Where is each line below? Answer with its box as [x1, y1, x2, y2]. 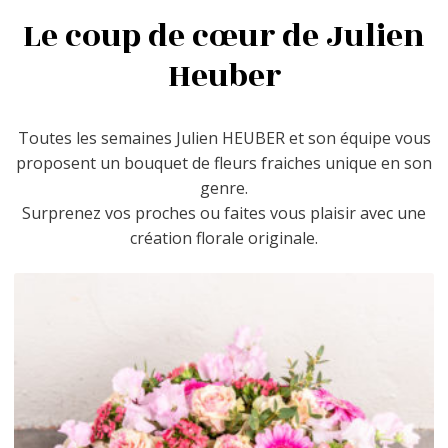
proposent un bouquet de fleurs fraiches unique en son [16, 151, 432, 174]
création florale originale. [130, 226, 318, 249]
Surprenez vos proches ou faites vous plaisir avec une [22, 201, 426, 224]
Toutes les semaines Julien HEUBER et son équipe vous [17, 126, 431, 149]
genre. [200, 176, 248, 199]
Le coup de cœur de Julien [23, 11, 425, 60]
